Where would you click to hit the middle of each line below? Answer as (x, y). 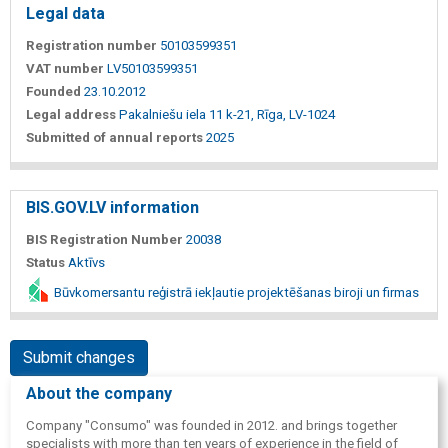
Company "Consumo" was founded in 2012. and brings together (211, 425)
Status (45, 262)
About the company (99, 393)
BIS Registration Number (104, 239)
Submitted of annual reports (114, 137)
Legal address (71, 114)
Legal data (65, 13)
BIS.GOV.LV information (112, 207)
